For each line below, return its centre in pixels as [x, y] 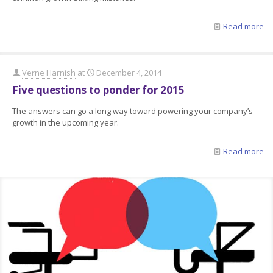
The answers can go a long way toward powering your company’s [133, 111]
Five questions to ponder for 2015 [98, 90]
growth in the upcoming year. [66, 123]
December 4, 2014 [129, 73]
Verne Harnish [49, 73]
